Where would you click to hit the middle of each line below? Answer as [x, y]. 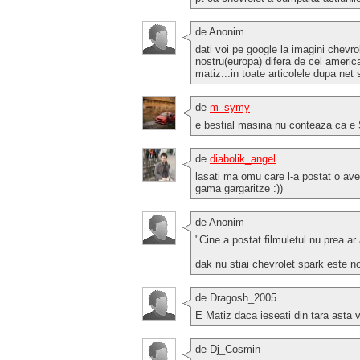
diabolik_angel [243, 158]
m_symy [230, 107]
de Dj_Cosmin [228, 349]
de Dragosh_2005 [236, 297]
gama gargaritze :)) [239, 188]
